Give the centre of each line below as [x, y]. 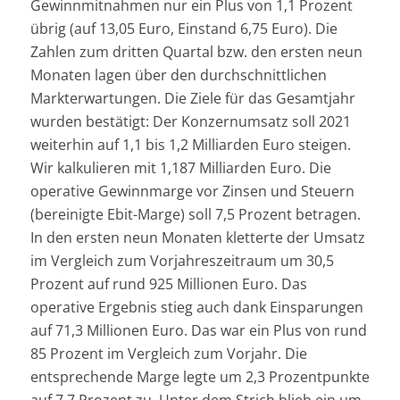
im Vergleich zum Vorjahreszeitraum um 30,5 [182, 260]
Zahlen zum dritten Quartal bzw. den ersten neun [196, 51]
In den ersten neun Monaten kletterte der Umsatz [197, 237]
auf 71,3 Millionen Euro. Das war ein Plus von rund [198, 330]
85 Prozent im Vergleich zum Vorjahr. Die [168, 353]
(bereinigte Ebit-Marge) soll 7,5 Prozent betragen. [195, 214]
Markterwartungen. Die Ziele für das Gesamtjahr [192, 98]
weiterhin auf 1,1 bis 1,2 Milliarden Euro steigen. [190, 144]
